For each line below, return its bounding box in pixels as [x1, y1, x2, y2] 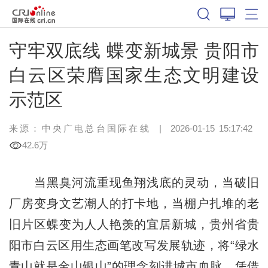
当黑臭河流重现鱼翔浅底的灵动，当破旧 [8, 175, 260, 189]
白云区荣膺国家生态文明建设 [8, 65, 260, 85]
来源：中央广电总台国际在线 [8, 123, 151, 133]
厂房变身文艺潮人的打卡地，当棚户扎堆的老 [8, 196, 260, 210]
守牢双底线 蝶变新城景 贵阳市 [8, 40, 260, 60]
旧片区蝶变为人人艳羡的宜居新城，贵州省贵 [8, 217, 260, 231]
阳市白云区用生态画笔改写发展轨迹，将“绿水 [8, 238, 260, 252]
